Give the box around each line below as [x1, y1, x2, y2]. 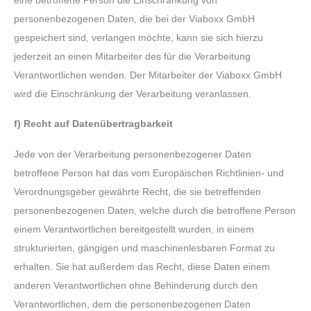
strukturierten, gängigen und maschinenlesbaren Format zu [14, 242, 275, 253]
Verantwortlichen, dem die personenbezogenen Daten [14, 299, 251, 310]
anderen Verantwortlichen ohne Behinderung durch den [14, 280, 258, 291]
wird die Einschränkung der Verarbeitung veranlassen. [14, 88, 251, 99]
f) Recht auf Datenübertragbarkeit [14, 119, 173, 130]
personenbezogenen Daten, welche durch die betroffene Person [14, 205, 296, 216]
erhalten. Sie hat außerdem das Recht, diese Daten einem [14, 261, 270, 272]
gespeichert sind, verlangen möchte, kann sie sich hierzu [14, 32, 263, 43]
